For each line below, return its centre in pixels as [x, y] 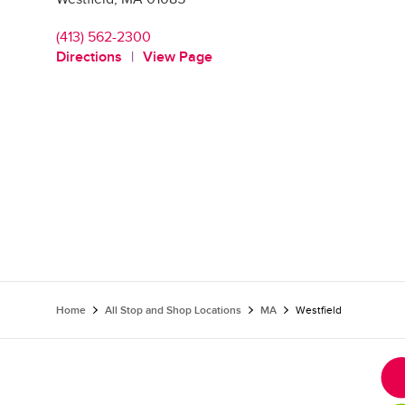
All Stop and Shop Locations [173, 311]
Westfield [319, 310]
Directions [89, 57]
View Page [178, 57]
